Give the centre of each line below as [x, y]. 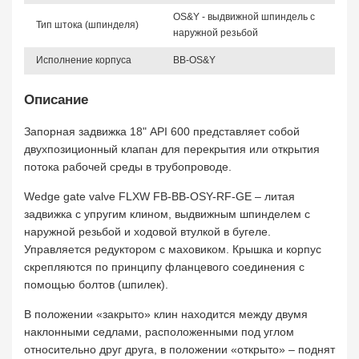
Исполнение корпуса [84, 60]
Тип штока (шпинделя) [87, 25]
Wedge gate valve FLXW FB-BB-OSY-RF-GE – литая [159, 196]
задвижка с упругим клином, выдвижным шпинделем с [167, 214]
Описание [56, 100]
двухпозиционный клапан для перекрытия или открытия [172, 149]
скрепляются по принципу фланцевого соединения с [164, 267]
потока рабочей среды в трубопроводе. [128, 167]
